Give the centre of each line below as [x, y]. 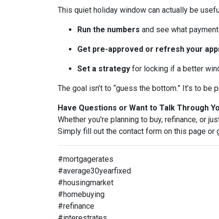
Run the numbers [109, 30]
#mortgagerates [86, 159]
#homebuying [81, 194]
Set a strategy [104, 69]
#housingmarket [86, 183]
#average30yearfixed [94, 171]
